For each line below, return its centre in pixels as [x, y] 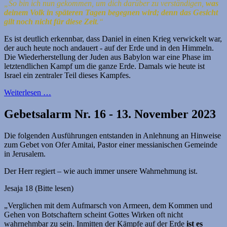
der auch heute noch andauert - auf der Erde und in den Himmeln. [109, 48]
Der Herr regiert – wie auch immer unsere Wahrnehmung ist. [101, 171]
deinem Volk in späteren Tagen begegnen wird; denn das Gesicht [111, 13]
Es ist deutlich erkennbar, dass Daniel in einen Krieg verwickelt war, [113, 39]
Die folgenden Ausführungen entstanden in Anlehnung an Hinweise [112, 136]
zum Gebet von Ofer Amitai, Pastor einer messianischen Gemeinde [111, 145]
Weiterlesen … [28, 93]
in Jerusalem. [25, 154]
